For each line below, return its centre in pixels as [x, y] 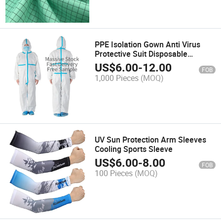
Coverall [110, 63]
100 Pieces [114, 173]
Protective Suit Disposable [141, 54]
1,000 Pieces [117, 78]
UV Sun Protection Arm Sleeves [151, 139]
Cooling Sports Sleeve [134, 149]
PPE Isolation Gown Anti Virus [148, 44]
